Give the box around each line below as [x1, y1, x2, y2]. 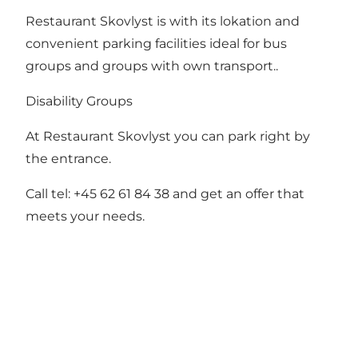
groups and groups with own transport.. [26, 58, 278, 74]
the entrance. [26, 150, 111, 166]
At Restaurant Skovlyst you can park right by [26, 128, 310, 144]
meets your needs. [26, 208, 145, 224]
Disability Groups [26, 93, 133, 109]
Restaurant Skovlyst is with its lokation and [26, 13, 300, 29]
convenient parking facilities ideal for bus [26, 35, 287, 51]
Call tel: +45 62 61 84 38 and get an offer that [26, 185, 304, 201]
